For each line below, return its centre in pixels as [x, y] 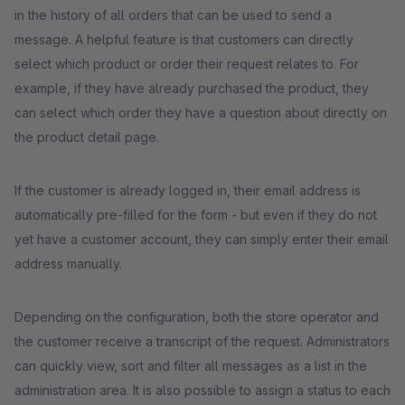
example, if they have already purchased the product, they [192, 88]
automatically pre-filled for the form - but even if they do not [196, 215]
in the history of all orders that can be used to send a [173, 15]
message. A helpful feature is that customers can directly [184, 39]
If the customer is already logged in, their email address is [188, 190]
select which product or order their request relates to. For [187, 64]
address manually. [68, 264]
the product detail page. [87, 137]
